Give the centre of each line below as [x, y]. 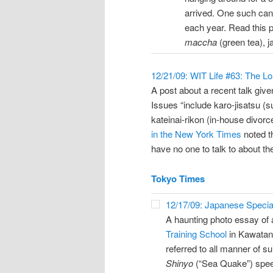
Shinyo [179, 263]
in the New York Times [196, 134]
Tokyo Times [178, 178]
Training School [196, 233]
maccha [201, 41]
